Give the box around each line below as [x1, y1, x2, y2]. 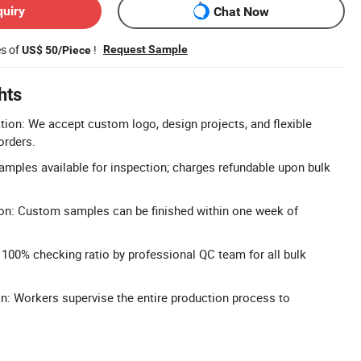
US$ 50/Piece [22, 44, 91, 57]
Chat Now [214, 3, 269, 19]
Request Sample [103, 43, 188, 56]
